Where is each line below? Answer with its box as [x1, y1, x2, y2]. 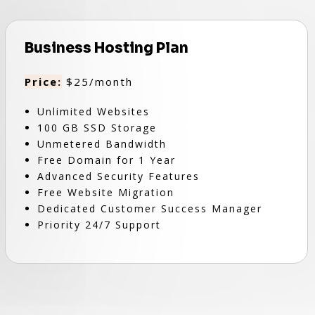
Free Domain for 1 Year [37, 153, 176, 167]
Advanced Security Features [37, 169, 200, 183]
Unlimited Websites [37, 105, 150, 118]
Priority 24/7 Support [37, 218, 161, 231]
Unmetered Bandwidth [37, 137, 167, 150]
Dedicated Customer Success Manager [37, 202, 262, 215]
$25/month [61, 75, 133, 89]
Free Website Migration [37, 186, 174, 199]
